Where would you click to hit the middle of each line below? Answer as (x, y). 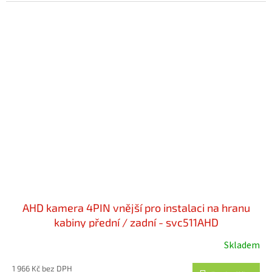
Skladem (242, 246)
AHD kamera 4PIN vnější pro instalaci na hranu (136, 208)
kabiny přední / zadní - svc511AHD (136, 223)
